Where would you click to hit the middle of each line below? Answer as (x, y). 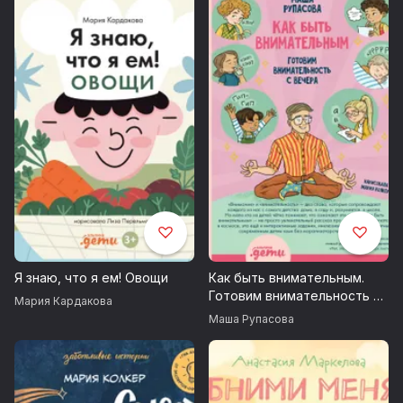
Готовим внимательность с (295, 296)
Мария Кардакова (63, 301)
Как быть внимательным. (287, 278)
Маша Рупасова (251, 319)
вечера (232, 314)
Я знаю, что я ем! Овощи (91, 278)
